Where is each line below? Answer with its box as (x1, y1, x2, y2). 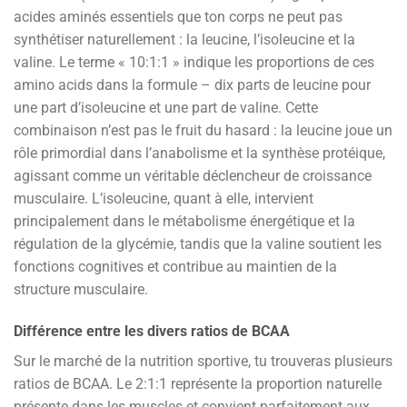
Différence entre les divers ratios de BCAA (14, 322, 290, 340)
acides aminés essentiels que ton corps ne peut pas (14, 8, 342, 26)
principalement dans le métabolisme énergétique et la (14, 213, 355, 231)
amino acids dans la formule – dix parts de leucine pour (14, 76, 371, 94)
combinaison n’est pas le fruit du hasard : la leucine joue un (14, 122, 392, 140)
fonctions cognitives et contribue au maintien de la (14, 258, 337, 276)
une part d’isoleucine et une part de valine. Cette (14, 99, 318, 117)
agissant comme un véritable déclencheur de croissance (14, 167, 372, 185)
